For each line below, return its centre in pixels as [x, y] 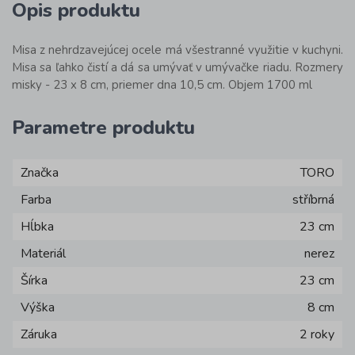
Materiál [43, 254]
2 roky [317, 334]
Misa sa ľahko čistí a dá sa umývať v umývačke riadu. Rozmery [177, 67]
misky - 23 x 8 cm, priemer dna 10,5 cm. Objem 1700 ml [162, 85]
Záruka [39, 334]
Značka [40, 173]
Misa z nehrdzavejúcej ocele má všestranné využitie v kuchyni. [177, 50]
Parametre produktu [103, 128]
